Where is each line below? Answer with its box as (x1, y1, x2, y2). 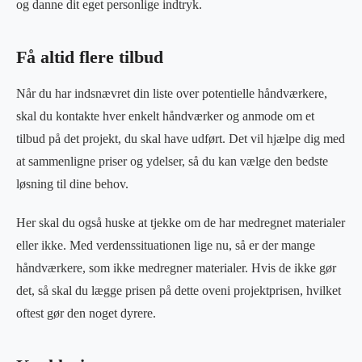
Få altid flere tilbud (16, 47, 163, 67)
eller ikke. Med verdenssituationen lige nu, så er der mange (16, 238, 315, 252)
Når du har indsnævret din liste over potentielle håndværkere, (16, 86, 327, 100)
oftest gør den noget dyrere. (16, 305, 156, 320)
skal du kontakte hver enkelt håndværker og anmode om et (16, 108, 314, 123)
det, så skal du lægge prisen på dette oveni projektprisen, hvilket (16, 283, 341, 297)
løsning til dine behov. (16, 176, 128, 191)
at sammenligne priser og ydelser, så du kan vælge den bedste (16, 154, 328, 168)
